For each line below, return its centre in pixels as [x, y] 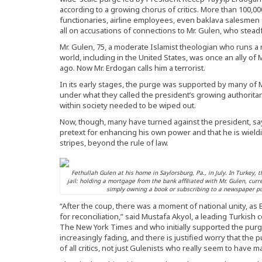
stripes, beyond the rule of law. [114, 142]
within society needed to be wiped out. [128, 105]
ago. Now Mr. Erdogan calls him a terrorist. [132, 68]
